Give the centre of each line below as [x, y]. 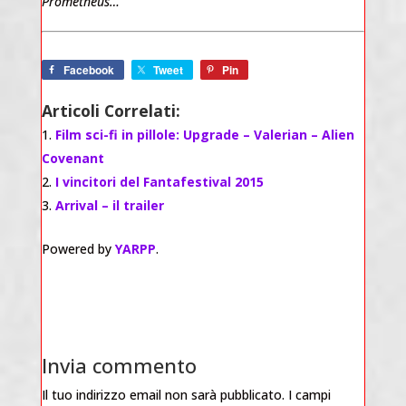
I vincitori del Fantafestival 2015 [159, 181]
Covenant [72, 158]
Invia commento [119, 365]
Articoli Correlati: [111, 110]
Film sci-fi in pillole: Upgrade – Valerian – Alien [204, 134]
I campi [309, 394]
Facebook [88, 69]
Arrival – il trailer [109, 205]
